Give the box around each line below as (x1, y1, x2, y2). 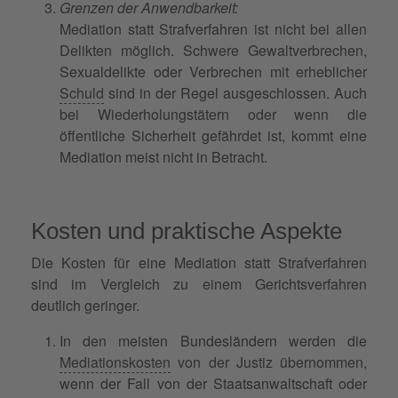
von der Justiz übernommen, (171, 351, 367, 372)
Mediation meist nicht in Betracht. (60, 146, 267, 167)
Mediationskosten (60, 351, 171, 372)
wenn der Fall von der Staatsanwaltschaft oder (60, 372, 367, 394)
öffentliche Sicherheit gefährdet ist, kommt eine (60, 124, 367, 146)
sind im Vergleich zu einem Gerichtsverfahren (31, 273, 367, 294)
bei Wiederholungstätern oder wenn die (60, 103, 367, 124)
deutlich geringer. (31, 294, 139, 315)
